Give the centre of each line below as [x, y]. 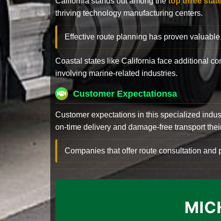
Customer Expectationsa [125, 93]
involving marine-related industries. [116, 73]
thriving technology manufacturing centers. [129, 13]
